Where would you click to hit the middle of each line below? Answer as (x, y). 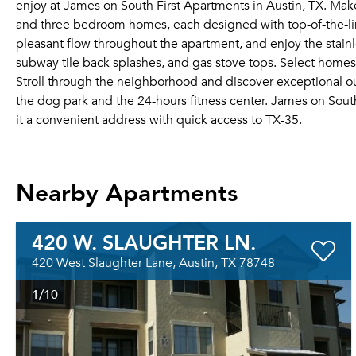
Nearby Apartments (127, 191)
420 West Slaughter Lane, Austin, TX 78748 (153, 263)
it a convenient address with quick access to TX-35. (159, 120)
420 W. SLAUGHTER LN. (144, 242)
